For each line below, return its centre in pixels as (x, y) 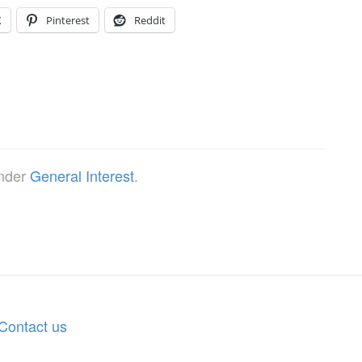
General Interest (82, 176)
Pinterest (68, 21)
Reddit (150, 21)
